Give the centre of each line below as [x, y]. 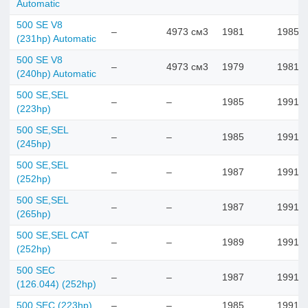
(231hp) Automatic [56, 38]
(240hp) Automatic [56, 74]
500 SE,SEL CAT [53, 235]
